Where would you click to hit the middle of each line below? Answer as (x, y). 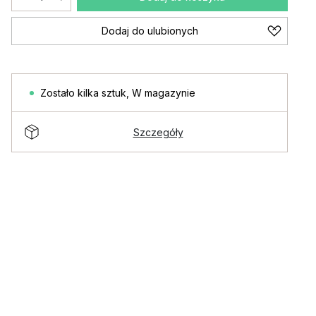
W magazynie (164, 93)
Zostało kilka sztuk (83, 93)
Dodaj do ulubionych (150, 31)
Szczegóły (158, 132)
